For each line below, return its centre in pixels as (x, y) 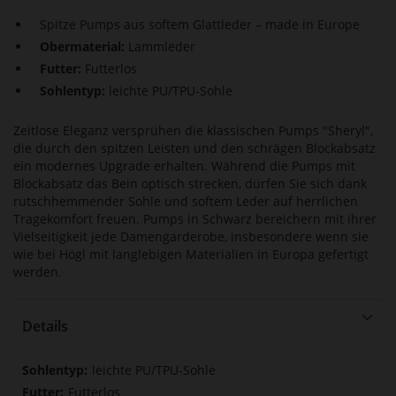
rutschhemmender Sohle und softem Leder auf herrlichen (186, 202)
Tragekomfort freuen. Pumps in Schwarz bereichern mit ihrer (195, 219)
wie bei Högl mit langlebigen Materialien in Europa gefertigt (191, 255)
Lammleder (162, 47)
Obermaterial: (84, 47)
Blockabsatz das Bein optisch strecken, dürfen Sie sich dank (190, 184)
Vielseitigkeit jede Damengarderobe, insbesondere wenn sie (191, 237)
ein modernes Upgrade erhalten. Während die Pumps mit (184, 166)
